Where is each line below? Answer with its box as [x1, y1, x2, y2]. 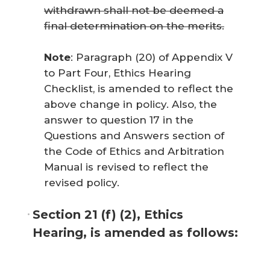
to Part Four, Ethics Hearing [44, 66, 191, 79]
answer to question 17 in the [44, 113, 193, 126]
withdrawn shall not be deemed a [44, 4, 224, 16]
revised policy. [44, 176, 119, 189]
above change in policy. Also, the [44, 98, 217, 110]
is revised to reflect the [83, 160, 209, 173]
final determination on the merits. [44, 20, 224, 32]
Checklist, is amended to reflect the [44, 82, 233, 95]
